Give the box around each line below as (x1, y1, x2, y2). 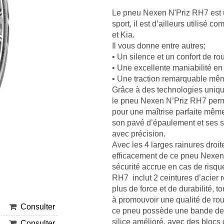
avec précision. (111, 129, 165, 138)
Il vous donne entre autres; (111, 41, 205, 50)
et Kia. (111, 30, 134, 39)
